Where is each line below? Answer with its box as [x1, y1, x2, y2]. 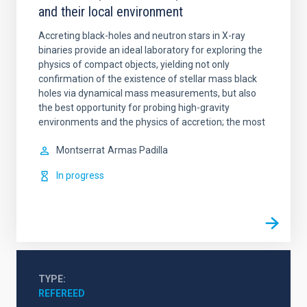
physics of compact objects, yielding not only [38, 59, 230, 70]
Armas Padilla [108, 145, 168, 156]
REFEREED [38, 288, 85, 299]
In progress [56, 170, 104, 181]
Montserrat [56, 145, 105, 156]
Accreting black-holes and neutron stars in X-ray [38, 30, 245, 41]
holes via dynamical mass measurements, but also [38, 88, 256, 99]
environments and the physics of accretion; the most [38, 116, 265, 127]
